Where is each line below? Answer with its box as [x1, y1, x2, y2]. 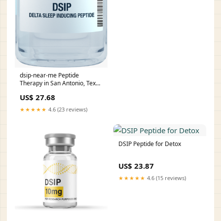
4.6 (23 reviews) [47, 106, 87, 113]
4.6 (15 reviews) [146, 174, 186, 182]
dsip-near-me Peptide [20, 71, 79, 80]
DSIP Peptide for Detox [118, 140, 181, 148]
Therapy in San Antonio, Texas [20, 79, 102, 88]
